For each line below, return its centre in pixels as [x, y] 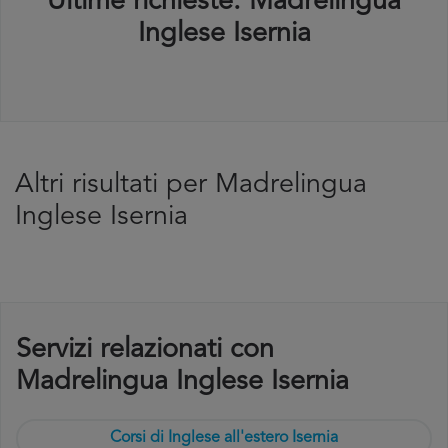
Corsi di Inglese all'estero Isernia [224, 438]
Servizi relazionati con [145, 350]
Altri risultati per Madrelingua [191, 185]
